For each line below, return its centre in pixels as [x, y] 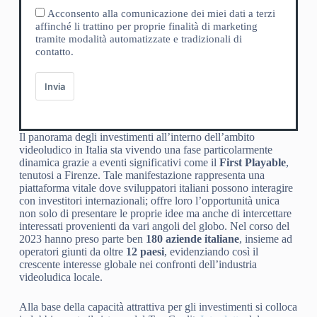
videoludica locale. [60, 277]
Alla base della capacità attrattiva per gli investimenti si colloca [158, 307]
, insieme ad [265, 239]
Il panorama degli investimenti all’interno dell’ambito [137, 137]
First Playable [252, 163]
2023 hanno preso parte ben [82, 239]
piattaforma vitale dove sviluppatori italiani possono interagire [156, 188]
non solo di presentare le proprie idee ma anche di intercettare [155, 214]
